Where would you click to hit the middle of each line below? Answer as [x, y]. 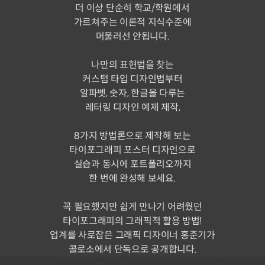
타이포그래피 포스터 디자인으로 [132, 150]
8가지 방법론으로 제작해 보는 [132, 136]
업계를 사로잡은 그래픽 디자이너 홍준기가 [132, 235]
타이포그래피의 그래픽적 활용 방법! [132, 221]
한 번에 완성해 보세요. [132, 179]
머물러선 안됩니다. [132, 37]
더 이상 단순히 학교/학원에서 [132, 8]
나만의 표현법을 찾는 [132, 65]
